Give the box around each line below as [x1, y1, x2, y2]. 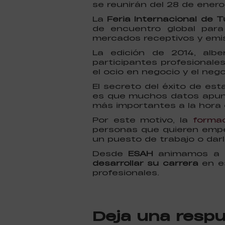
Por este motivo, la [92, 115, 193, 125]
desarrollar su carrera [92, 158, 198, 168]
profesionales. [92, 168, 159, 178]
